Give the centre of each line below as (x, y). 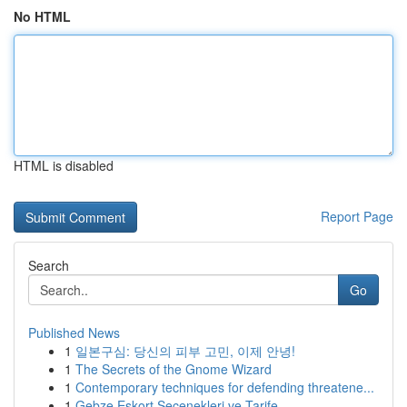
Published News (74, 333)
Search (49, 265)
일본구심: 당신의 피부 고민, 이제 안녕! (185, 351)
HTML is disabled (64, 165)
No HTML (42, 16)
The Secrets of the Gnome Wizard (174, 369)
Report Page (357, 216)
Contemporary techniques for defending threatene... (225, 387)
